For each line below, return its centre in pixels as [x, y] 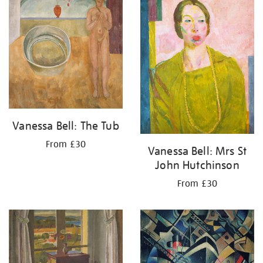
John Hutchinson [197, 165]
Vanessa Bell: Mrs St [197, 151]
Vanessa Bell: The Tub [66, 126]
